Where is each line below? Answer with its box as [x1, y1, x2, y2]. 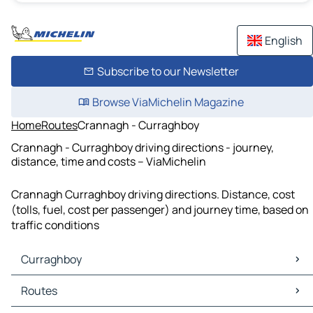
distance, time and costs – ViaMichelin [11, 153, 206, 169]
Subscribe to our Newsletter [96, 64, 239, 79]
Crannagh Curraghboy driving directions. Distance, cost [11, 187, 295, 203]
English [265, 33, 303, 48]
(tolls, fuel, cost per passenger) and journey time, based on [11, 202, 309, 218]
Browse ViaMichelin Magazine [92, 94, 244, 110]
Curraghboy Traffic [14, 291, 110, 307]
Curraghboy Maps [14, 275, 104, 291]
